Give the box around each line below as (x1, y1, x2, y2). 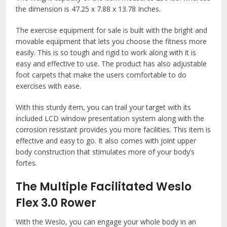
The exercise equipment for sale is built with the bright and (16, 25, 208, 35)
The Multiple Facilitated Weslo (16, 179, 192, 195)
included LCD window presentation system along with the (16, 113, 205, 124)
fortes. (16, 158, 37, 168)
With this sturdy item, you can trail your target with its (16, 102, 192, 112)
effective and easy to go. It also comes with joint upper (16, 136, 197, 146)
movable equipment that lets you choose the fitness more (16, 36, 207, 47)
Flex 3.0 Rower (16, 195, 97, 211)
